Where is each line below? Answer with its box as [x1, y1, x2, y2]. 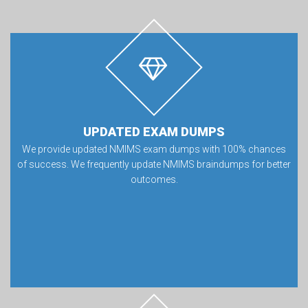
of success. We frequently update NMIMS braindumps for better [17, 159, 291, 170]
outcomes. [130, 174, 178, 185]
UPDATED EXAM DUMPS [83, 124, 225, 139]
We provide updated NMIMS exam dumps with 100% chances [22, 144, 286, 155]
